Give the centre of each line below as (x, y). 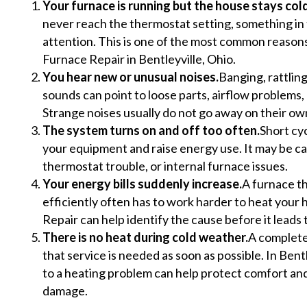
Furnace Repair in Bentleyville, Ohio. (139, 59)
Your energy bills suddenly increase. (142, 183)
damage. (65, 290)
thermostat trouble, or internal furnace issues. (165, 165)
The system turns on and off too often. (151, 130)
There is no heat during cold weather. (145, 237)
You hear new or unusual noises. (131, 76)
